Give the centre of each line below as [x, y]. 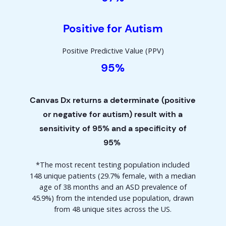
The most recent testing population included [115, 164]
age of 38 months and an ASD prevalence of [113, 187]
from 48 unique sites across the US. [113, 209]
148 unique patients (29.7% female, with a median [113, 176]
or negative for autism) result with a [113, 114]
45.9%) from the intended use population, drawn [113, 198]
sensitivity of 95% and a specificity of [113, 128]
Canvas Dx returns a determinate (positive [113, 100]
